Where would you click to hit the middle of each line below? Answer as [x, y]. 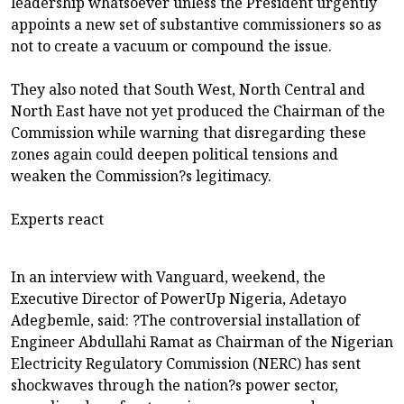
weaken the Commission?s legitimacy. [141, 176]
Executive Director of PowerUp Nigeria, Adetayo [179, 299]
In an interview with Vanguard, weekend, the [168, 277]
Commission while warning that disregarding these [188, 133]
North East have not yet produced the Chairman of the [198, 111]
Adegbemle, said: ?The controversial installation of [185, 321]
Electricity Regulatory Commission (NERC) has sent [186, 364]
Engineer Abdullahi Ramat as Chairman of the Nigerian [202, 342]
